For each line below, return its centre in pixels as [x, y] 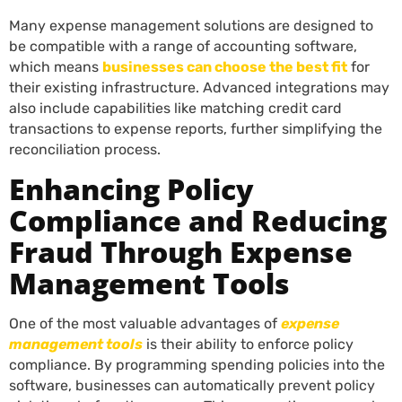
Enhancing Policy [131, 189]
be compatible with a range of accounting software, [183, 46]
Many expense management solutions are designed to [191, 26]
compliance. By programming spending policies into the [197, 365]
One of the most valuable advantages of [145, 323]
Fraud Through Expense [181, 252]
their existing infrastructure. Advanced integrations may [199, 87]
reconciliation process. [85, 149]
